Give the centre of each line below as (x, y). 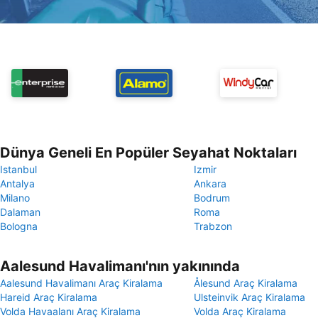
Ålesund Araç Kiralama (246, 283)
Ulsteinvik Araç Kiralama (250, 297)
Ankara (210, 183)
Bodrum (212, 198)
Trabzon (213, 226)
